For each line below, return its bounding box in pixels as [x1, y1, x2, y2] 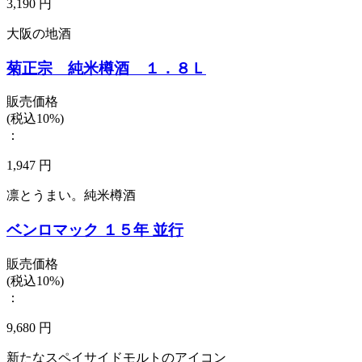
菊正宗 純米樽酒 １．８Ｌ [6, 59, 206, 77]
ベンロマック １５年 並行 [6, 221, 183, 238]
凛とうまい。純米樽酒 [6, 188, 136, 203]
